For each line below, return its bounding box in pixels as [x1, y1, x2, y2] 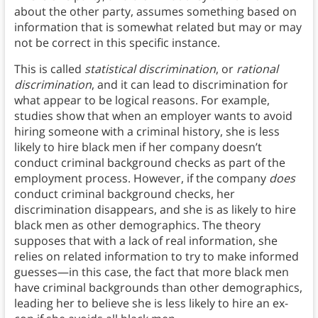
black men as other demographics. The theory [13, 217, 261, 234]
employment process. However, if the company [13, 170, 269, 187]
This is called [13, 61, 84, 77]
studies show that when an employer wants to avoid [13, 108, 292, 124]
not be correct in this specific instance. [13, 35, 223, 51]
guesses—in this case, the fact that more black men [13, 264, 289, 280]
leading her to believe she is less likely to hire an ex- [13, 295, 288, 312]
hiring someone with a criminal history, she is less [13, 124, 280, 140]
